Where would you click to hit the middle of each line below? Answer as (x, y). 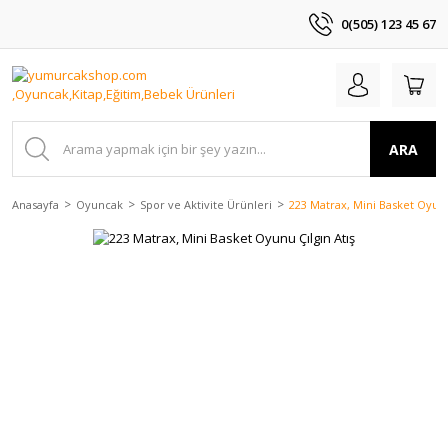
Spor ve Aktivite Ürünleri (206, 204)
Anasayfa (35, 204)
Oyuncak (99, 204)
